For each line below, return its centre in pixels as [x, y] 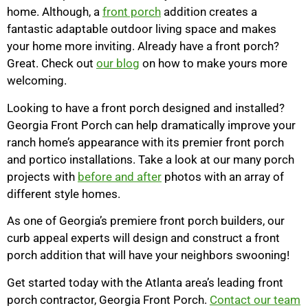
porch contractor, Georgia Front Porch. [108, 299]
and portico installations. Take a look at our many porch [151, 159]
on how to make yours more [213, 64]
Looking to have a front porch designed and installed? [146, 108]
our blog [118, 64]
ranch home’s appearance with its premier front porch [145, 142]
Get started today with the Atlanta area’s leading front [145, 282]
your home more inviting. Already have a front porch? [143, 46]
